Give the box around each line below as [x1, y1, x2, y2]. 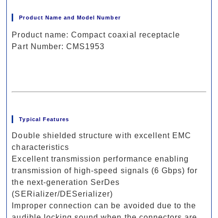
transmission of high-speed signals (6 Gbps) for [12, 166, 198, 175]
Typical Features [19, 116, 70, 122]
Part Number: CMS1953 [12, 42, 105, 51]
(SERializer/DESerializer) [12, 189, 113, 198]
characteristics [12, 143, 70, 151]
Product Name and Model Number [19, 15, 121, 21]
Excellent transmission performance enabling [12, 154, 189, 163]
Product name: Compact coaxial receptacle [12, 31, 181, 39]
